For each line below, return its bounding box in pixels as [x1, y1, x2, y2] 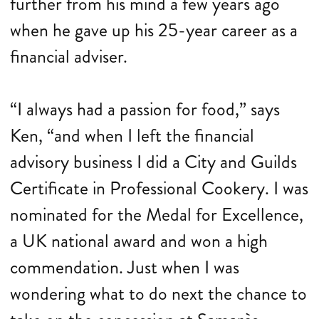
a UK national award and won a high [10, 228, 268, 254]
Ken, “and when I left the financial [10, 122, 254, 149]
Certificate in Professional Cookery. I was [10, 175, 308, 202]
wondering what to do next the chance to [10, 281, 307, 307]
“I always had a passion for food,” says [10, 96, 280, 122]
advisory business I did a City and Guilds [10, 149, 297, 175]
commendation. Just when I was [10, 254, 239, 281]
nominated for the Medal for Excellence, [10, 202, 303, 228]
